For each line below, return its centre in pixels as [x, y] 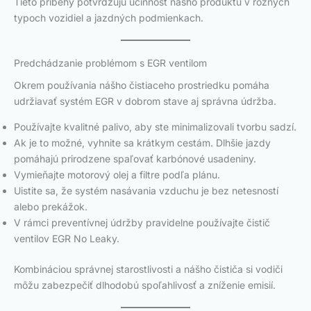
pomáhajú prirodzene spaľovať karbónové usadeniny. [135, 159]
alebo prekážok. [51, 207]
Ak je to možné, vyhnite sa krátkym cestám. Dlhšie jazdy [142, 143]
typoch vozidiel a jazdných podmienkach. [109, 17]
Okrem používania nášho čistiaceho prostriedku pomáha [142, 85]
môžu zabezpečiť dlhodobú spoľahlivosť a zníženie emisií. [145, 285]
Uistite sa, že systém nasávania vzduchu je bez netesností [146, 191]
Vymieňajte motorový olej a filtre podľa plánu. [117, 175]
